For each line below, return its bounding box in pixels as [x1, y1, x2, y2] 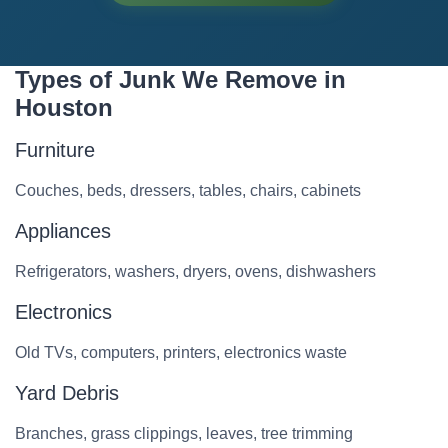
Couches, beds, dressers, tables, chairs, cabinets [15, 182, 361, 199]
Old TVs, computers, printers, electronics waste [15, 344, 347, 361]
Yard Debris [15, 382, 119, 404]
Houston [15, 94, 113, 121]
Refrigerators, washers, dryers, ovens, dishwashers [15, 263, 376, 280]
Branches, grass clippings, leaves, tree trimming [15, 425, 353, 442]
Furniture [15, 139, 95, 161]
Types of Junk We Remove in [15, 66, 346, 93]
